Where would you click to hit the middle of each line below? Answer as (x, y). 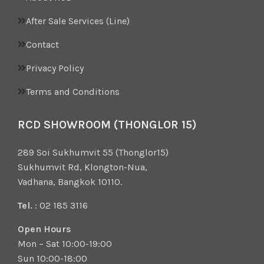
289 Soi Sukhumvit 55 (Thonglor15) (93, 152)
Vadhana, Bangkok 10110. (70, 181)
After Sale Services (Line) (78, 21)
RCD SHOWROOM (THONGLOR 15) (108, 124)
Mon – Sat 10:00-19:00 (65, 243)
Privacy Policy (55, 68)
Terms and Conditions (73, 91)
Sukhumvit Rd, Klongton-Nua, (83, 167)
